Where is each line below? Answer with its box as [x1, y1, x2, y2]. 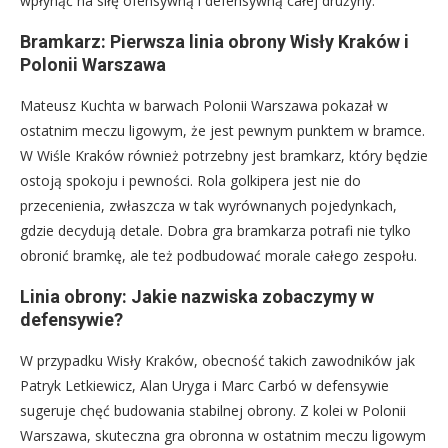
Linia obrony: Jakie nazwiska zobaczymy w [20, 285, 374, 307]
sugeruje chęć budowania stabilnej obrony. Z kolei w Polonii [20, 400, 406, 420]
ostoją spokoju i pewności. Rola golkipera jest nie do [20, 170, 361, 190]
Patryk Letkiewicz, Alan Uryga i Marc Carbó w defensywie [20, 375, 389, 395]
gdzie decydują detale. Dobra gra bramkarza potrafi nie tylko [20, 220, 411, 240]
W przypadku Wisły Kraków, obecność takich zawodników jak [20, 350, 415, 370]
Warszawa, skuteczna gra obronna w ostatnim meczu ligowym [20, 425, 426, 445]
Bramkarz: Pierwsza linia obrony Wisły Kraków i [20, 30, 409, 52]
